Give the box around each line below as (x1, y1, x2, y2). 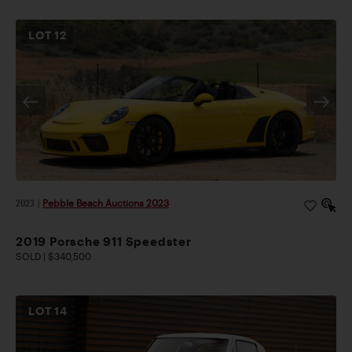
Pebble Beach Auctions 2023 (42, 197, 169, 209)
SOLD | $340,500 (16, 251, 91, 262)
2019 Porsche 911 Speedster (16, 234, 192, 249)
